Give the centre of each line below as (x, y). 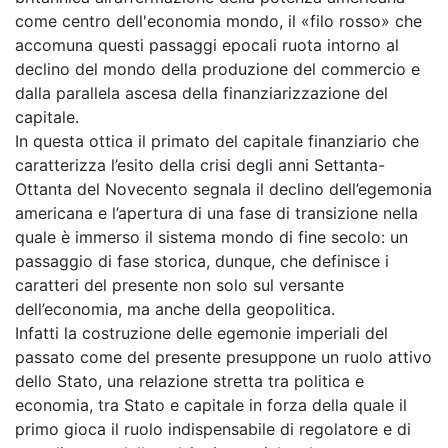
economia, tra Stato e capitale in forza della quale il (211, 405)
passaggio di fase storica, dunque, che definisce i (202, 261)
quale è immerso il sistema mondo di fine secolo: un (211, 237)
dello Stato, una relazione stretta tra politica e (189, 381)
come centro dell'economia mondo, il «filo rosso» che (218, 21)
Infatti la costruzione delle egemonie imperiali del (201, 333)
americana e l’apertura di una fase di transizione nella (216, 213)
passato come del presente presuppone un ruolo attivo (223, 357)
